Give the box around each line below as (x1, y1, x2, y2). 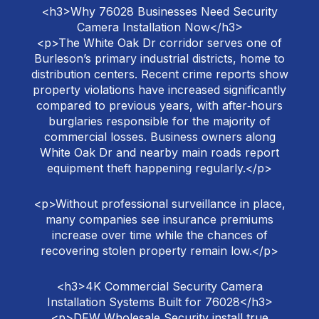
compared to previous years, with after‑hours (36, 98, 283, 113)
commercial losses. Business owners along (43, 130, 276, 145)
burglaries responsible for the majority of (48, 114, 271, 129)
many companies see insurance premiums (46, 212, 273, 227)
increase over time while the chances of (51, 228, 268, 243)
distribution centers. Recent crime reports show (31, 67, 288, 82)
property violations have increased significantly (33, 83, 286, 98)
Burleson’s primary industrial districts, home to (34, 51, 285, 66)
